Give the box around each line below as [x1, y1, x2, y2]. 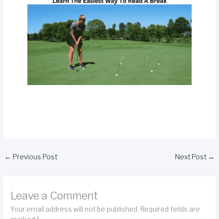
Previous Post [11, 153, 58, 161]
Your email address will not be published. [10, 205, 139, 213]
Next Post [175, 153, 208, 161]
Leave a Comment [10, 189, 98, 202]
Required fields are [140, 205, 200, 213]
